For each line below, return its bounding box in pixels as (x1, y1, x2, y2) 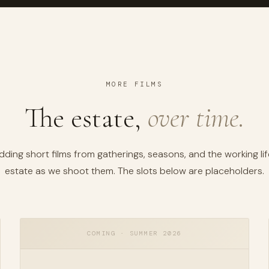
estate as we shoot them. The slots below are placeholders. (5, 165, 264, 177)
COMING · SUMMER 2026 (87, 229, 182, 237)
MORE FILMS (106, 80, 163, 88)
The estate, (25, 101, 148, 134)
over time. (148, 101, 244, 134)
